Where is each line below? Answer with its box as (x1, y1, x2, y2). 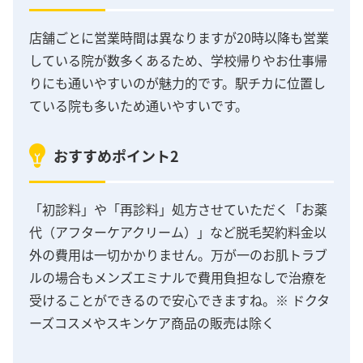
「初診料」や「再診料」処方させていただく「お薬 (29, 199, 327, 220)
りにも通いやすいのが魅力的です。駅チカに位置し (29, 72, 326, 92)
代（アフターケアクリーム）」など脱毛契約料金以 (29, 222, 327, 242)
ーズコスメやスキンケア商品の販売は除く (29, 313, 275, 333)
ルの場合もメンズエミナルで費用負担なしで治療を (29, 267, 327, 288)
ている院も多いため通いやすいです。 (29, 95, 248, 115)
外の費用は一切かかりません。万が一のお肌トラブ (29, 245, 327, 265)
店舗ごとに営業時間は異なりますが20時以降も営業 (29, 27, 329, 47)
